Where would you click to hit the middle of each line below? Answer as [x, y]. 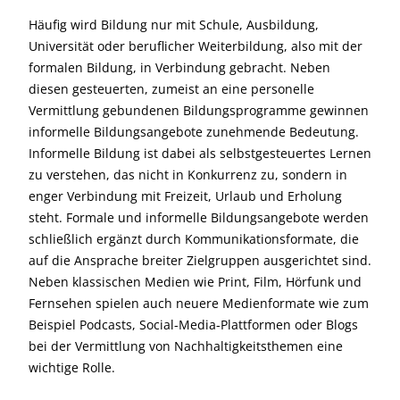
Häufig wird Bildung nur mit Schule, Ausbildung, [174, 25]
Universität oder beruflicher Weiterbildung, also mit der [196, 46]
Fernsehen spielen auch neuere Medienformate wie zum [199, 303]
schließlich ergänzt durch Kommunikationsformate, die [194, 239]
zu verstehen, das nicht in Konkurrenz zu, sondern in [188, 175]
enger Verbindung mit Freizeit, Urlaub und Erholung [185, 196]
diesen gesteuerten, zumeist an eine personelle [171, 89]
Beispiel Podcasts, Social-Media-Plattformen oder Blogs [193, 325]
